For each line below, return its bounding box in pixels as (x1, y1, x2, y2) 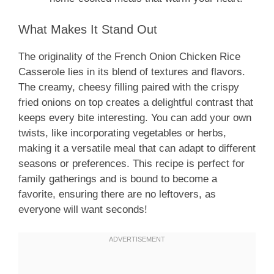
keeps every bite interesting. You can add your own (18, 111, 251, 124)
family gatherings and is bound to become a (18, 172, 217, 185)
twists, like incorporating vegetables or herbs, (18, 127, 226, 139)
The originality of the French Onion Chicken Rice (18, 50, 240, 62)
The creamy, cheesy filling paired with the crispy (18, 81, 239, 93)
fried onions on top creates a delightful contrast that (18, 96, 253, 108)
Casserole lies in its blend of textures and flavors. (18, 65, 245, 78)
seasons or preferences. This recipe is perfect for (18, 157, 245, 169)
